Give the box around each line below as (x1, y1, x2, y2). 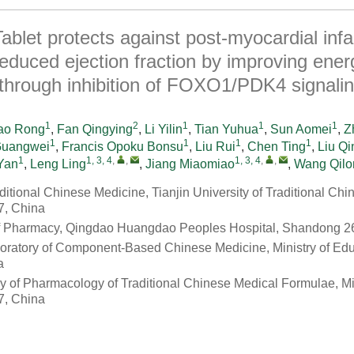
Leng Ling (30, 157, 86, 171)
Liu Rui (195, 140, 235, 153)
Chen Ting (247, 140, 306, 153)
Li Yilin (145, 122, 183, 136)
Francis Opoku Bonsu (62, 140, 183, 153)
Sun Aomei (270, 122, 332, 136)
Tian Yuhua (194, 122, 258, 136)
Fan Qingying (57, 122, 133, 136)
